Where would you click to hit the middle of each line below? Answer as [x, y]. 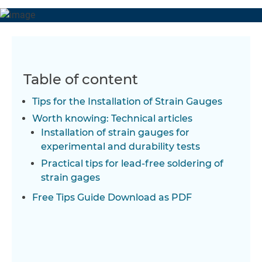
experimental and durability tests [120, 146]
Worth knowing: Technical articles [112, 118]
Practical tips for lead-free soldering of [132, 163]
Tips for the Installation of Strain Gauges [127, 101]
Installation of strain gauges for [115, 132]
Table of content [81, 79]
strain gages [70, 177]
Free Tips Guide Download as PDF [112, 197]
